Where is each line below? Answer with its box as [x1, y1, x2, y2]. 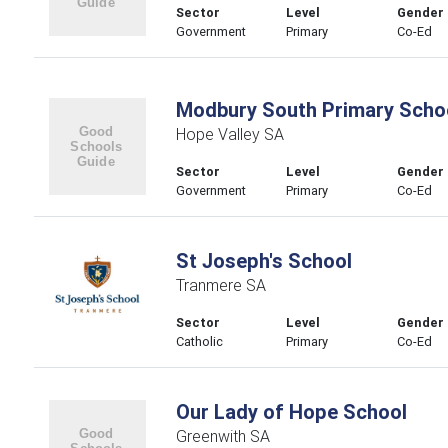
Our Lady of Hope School [175, 399, 407, 424]
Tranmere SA [175, 275, 266, 295]
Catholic [175, 333, 223, 350]
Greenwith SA [175, 426, 270, 446]
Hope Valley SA [175, 124, 284, 144]
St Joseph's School [175, 248, 352, 273]
